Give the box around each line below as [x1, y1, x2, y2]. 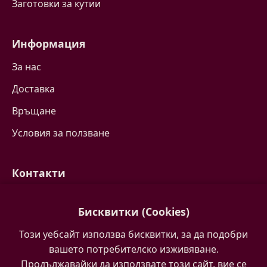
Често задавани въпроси [12, 212, 128, 225]
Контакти [12, 166, 66, 180]
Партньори [12, 234, 65, 247]
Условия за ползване [12, 126, 110, 139]
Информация [12, 36, 85, 51]
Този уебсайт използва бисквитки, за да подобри [19, 228, 248, 241]
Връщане [12, 104, 56, 117]
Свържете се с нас [12, 190, 97, 203]
